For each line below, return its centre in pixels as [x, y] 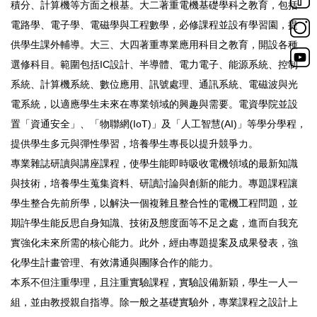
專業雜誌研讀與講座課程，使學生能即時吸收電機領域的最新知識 [154, 163]
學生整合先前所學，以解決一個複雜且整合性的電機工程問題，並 [154, 203]
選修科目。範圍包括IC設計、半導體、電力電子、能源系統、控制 [154, 64]
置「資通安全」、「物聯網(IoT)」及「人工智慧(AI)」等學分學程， [158, 123]
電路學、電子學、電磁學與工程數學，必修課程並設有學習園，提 [154, 24]
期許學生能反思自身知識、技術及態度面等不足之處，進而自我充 [154, 223]
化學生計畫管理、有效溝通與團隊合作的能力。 [115, 262]
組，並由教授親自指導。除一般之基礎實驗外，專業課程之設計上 [154, 302]
